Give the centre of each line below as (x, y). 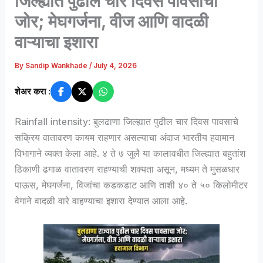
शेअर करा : (33, 91)
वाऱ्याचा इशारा (57, 42)
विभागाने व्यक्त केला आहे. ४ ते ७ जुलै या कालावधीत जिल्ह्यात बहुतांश (130, 153)
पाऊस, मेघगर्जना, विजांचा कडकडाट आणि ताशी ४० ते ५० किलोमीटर (131, 185)
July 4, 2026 (115, 66)
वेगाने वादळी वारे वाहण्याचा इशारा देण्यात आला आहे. (101, 200)
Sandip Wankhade (58, 66)
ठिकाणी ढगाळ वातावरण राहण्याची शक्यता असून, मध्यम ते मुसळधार (127, 169)
